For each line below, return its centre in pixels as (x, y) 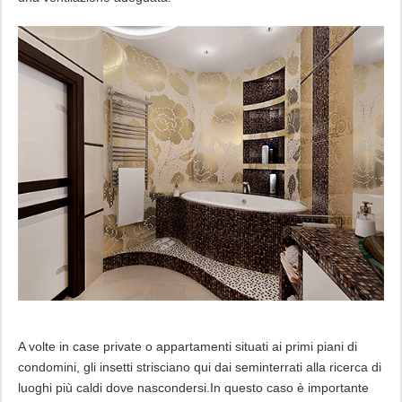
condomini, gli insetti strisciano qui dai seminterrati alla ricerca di (199, 367)
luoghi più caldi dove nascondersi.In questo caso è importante (193, 388)
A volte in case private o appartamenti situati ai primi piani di (187, 347)
